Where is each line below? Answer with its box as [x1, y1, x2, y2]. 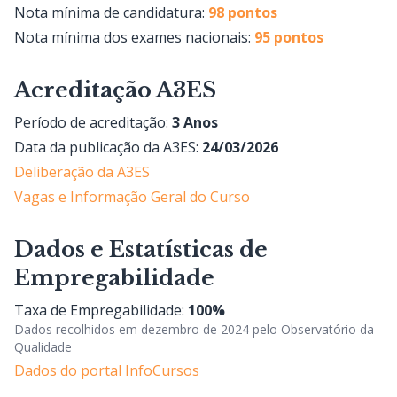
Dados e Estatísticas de [14, 237, 268, 262]
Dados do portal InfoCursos [14, 361, 199, 380]
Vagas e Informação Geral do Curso [14, 187, 250, 206]
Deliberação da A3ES [14, 162, 150, 182]
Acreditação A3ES [14, 77, 216, 103]
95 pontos [254, 27, 323, 47]
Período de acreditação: [14, 113, 172, 132]
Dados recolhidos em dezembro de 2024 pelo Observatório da [14, 321, 374, 338]
